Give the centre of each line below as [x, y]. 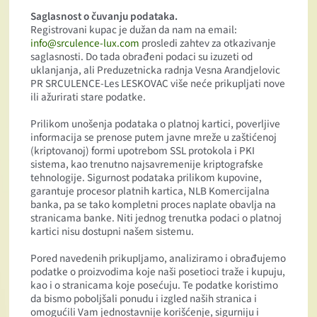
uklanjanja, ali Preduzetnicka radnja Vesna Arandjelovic [156, 70]
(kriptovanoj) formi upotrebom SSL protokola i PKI [143, 151]
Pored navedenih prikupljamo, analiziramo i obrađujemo [158, 259]
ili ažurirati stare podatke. [88, 97]
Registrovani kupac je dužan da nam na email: [134, 30]
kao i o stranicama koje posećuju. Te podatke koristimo [155, 286]
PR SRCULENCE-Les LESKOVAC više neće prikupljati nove [158, 84]
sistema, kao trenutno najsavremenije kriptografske [147, 165]
